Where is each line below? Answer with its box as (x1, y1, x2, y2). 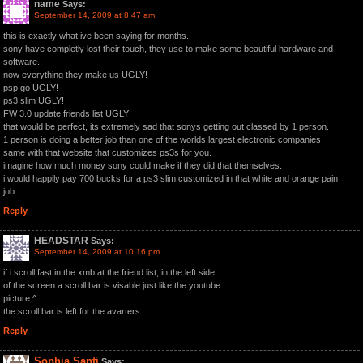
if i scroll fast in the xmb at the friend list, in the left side (3, 267, 215, 277)
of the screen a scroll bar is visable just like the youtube (3, 280, 220, 290)
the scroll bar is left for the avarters (3, 306, 140, 316)
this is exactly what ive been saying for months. (3, 31, 189, 41)
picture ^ (3, 293, 36, 303)
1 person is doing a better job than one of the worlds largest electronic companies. (3, 135, 323, 144)
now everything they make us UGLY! (3, 70, 147, 79)
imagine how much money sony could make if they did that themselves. (3, 160, 282, 170)
